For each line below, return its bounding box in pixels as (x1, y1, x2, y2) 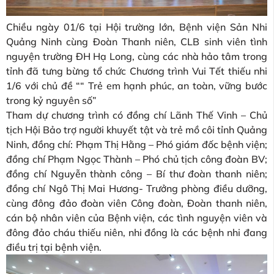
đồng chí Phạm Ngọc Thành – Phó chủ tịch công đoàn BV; (6, 153, 267, 166)
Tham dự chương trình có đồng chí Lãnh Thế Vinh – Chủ (6, 109, 267, 122)
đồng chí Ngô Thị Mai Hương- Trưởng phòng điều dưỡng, (6, 182, 267, 195)
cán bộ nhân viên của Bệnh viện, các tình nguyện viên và (6, 212, 267, 224)
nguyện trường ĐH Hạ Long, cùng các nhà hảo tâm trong (6, 50, 267, 63)
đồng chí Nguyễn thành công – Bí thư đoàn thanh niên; (6, 168, 267, 180)
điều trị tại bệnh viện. (6, 241, 102, 254)
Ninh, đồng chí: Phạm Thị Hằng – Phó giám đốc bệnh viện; (6, 138, 267, 151)
